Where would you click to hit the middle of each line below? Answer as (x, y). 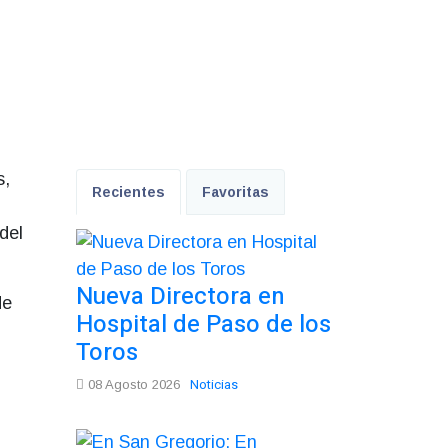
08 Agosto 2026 (132, 384)
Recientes (128, 191)
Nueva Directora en (180, 296)
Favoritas (235, 191)
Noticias (214, 384)
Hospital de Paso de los (203, 324)
